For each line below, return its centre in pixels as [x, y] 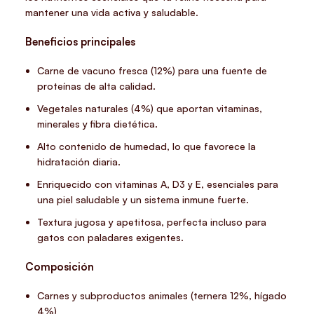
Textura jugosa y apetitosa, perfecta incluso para [152, 222]
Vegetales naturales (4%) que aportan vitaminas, [150, 109]
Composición [60, 267]
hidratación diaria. [79, 162]
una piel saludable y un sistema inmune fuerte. [143, 200]
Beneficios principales [81, 42]
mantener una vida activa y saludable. [112, 13]
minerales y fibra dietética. [98, 124]
